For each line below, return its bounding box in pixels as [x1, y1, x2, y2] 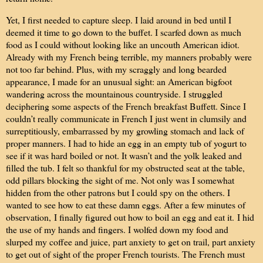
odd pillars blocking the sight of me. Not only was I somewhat [6, 174, 234, 187]
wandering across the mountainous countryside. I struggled [6, 87, 222, 100]
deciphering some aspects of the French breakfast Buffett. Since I [6, 100, 246, 113]
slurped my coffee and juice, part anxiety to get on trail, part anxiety [6, 235, 255, 248]
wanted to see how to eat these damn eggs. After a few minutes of [6, 198, 245, 211]
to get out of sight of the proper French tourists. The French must [6, 248, 245, 261]
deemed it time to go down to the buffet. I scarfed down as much [6, 26, 241, 39]
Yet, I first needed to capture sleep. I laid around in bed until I [6, 14, 231, 26]
